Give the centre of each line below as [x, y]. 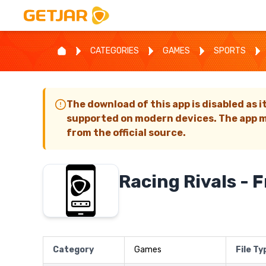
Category [73, 249]
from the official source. [126, 133]
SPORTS [230, 51]
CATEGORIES [115, 51]
